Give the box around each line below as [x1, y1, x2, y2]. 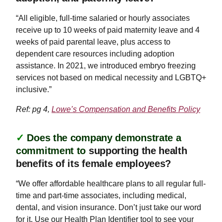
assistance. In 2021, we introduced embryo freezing [16, 61, 196, 70]
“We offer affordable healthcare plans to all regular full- [16, 179, 206, 188]
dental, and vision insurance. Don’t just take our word [16, 203, 201, 212]
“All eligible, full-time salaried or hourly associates [16, 13, 190, 22]
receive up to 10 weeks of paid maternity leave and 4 [16, 25, 200, 34]
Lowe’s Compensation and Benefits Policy [52, 105, 200, 113]
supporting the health [88, 145, 187, 156]
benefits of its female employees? [16, 158, 171, 169]
